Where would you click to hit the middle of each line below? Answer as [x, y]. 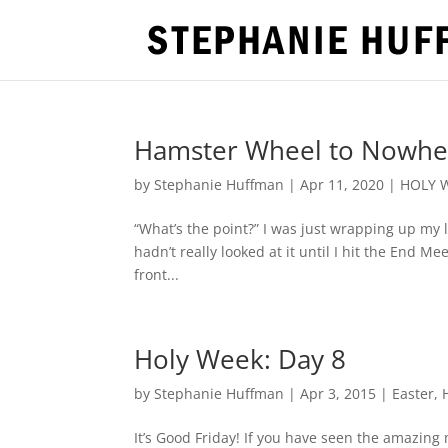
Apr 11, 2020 [342, 184]
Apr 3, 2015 [338, 393]
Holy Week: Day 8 [240, 359]
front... [157, 274]
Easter [413, 393]
